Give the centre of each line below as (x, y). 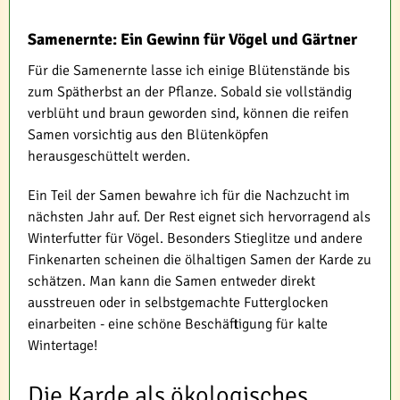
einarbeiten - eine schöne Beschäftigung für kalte (178, 324)
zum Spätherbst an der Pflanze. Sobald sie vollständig (190, 92)
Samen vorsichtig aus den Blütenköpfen (148, 134)
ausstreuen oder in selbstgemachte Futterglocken (178, 302)
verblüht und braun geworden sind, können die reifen (188, 113)
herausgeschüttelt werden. (109, 156)
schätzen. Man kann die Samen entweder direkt (171, 281)
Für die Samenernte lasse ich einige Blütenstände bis (189, 70)
